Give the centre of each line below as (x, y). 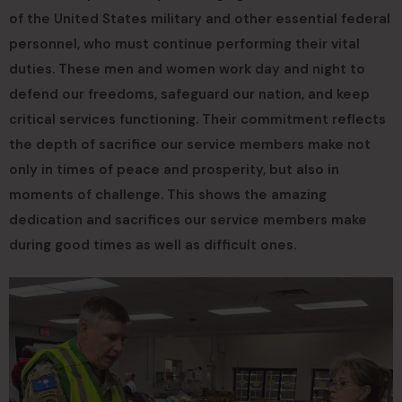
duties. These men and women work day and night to (187, 69)
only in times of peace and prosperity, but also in (174, 170)
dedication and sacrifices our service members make (188, 220)
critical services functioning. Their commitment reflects (197, 119)
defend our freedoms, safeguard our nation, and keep (189, 94)
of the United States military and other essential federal (200, 19)
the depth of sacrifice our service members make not (190, 144)
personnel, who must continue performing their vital (184, 44)
